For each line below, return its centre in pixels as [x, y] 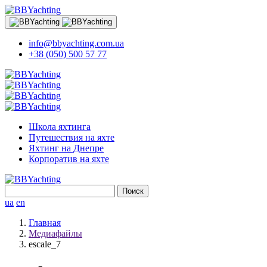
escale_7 [45, 244]
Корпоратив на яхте [69, 159]
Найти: [18, 189]
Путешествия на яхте [72, 137]
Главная [45, 223]
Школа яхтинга [60, 127]
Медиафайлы [55, 233]
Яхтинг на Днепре [66, 148]
